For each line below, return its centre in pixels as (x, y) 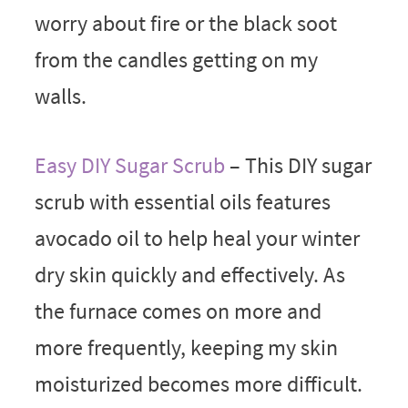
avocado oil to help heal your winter (197, 239)
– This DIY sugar (298, 166)
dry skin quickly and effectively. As (189, 275)
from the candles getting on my (176, 60)
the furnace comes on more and (178, 311)
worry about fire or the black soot (185, 24)
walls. (60, 97)
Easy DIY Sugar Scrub (129, 166)
